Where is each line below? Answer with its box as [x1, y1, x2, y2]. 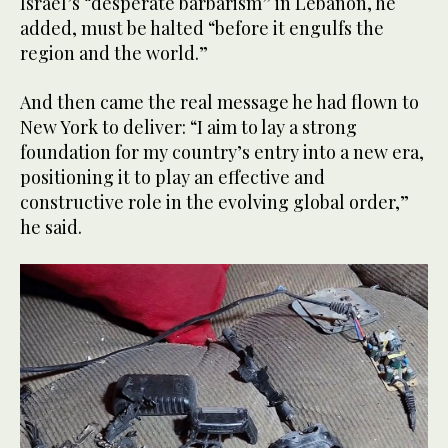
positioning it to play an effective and [20, 164, 325, 189]
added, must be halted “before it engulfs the [20, 15, 384, 40]
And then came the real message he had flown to [20, 89, 419, 114]
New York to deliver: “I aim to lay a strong [20, 114, 357, 139]
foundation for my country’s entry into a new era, [20, 139, 424, 164]
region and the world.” [20, 40, 208, 65]
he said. [20, 214, 82, 239]
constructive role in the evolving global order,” [20, 189, 409, 214]
